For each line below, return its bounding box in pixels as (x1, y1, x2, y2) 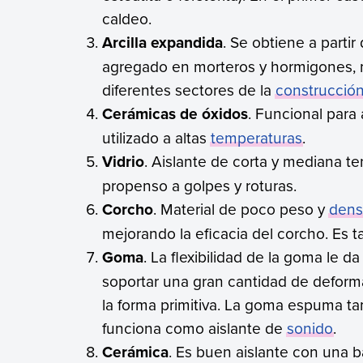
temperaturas (211, 126, 303, 148)
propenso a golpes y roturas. (102, 174, 297, 196)
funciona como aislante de (102, 317, 288, 339)
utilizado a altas (102, 126, 211, 148)
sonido (287, 317, 334, 339)
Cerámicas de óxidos (102, 102, 249, 125)
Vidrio (102, 150, 145, 173)
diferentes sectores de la (102, 79, 276, 100)
